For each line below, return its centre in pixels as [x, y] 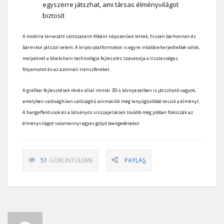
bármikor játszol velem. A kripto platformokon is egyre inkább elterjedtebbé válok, [111, 47]
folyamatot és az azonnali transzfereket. [66, 69]
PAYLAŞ [135, 160]
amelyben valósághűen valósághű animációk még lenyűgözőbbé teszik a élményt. [111, 101]
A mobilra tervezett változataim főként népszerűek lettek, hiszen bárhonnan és [109, 36]
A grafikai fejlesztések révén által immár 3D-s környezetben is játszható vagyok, [109, 90]
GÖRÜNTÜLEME [71, 160]
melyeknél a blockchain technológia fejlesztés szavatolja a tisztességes [100, 58]
